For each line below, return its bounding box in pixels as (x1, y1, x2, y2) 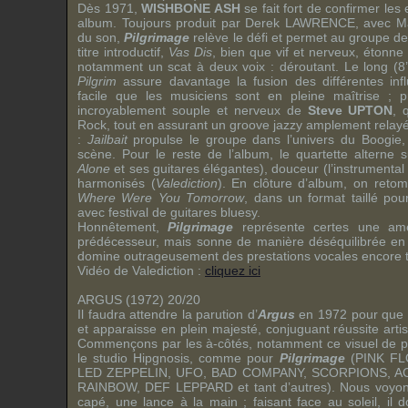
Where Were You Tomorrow (77, 190, 245, 205)
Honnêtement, (77, 219, 168, 234)
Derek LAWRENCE (245, 15, 355, 30)
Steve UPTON (307, 103, 393, 117)
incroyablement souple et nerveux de (77, 103, 308, 117)
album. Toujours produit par (77, 15, 245, 30)
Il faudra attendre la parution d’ (77, 307, 258, 321)
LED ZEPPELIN (77, 365, 168, 380)
